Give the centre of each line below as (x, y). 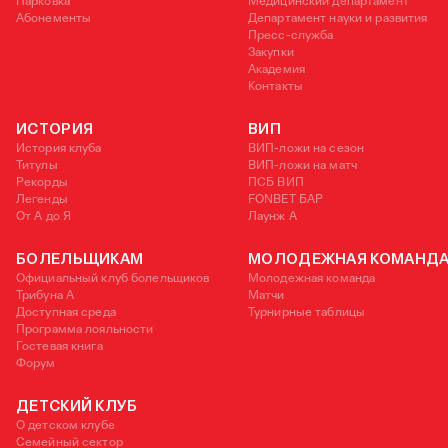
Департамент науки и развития (338, 18)
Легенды (42, 199)
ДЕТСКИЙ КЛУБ (77, 406)
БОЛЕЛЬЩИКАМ (80, 259)
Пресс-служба (291, 35)
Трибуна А (45, 295)
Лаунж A (272, 216)
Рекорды (42, 182)
